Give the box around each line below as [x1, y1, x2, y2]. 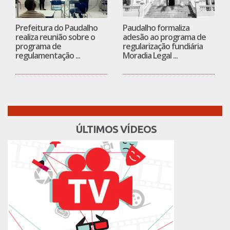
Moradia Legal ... [123, 50, 178, 62]
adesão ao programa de [123, 31, 206, 43]
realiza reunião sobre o [15, 31, 95, 43]
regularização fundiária [123, 41, 203, 52]
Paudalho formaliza [123, 22, 189, 34]
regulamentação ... [15, 50, 80, 62]
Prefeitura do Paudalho [15, 22, 98, 34]
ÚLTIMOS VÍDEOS [73, 123, 157, 136]
